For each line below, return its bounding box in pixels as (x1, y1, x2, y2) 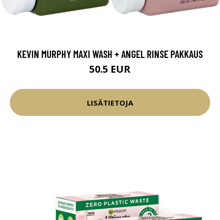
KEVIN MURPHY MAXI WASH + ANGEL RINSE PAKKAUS (17, 48, 203, 60)
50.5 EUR (89, 62, 131, 76)
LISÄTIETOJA (87, 97, 133, 108)
